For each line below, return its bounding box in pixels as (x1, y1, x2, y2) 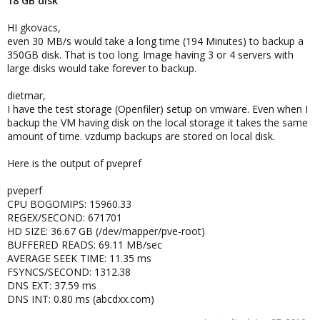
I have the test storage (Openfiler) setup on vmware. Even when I (7, 102, 308, 116)
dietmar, (7, 89, 46, 102)
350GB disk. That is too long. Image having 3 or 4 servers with (7, 48, 294, 61)
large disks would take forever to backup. (7, 61, 196, 75)
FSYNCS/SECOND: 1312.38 (7, 265, 131, 279)
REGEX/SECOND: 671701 (7, 211, 122, 224)
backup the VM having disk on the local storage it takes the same (7, 116, 308, 129)
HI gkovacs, (7, 21, 61, 34)
